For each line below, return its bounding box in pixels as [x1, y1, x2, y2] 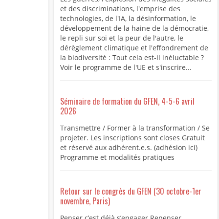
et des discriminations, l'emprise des [60, 4, 180, 14]
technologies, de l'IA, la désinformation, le [60, 14, 196, 23]
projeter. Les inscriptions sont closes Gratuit [60, 133, 205, 143]
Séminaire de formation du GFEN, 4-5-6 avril [60, 95, 195, 108]
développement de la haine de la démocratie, [60, 23, 209, 33]
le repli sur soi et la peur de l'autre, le [60, 33, 183, 43]
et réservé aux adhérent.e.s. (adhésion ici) [60, 143, 197, 153]
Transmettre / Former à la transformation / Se [60, 123, 210, 133]
